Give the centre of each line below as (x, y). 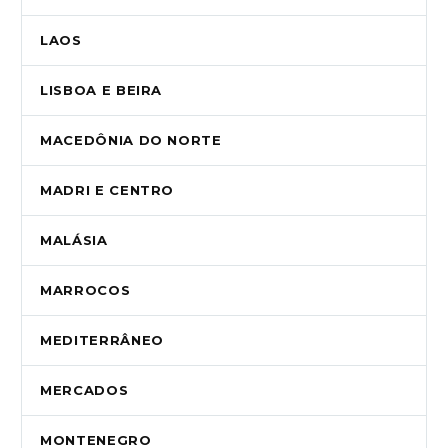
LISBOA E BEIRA (101, 90)
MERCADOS (84, 390)
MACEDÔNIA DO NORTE (131, 140)
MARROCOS (85, 290)
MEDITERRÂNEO (102, 340)
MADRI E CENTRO (107, 190)
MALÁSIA (74, 240)
